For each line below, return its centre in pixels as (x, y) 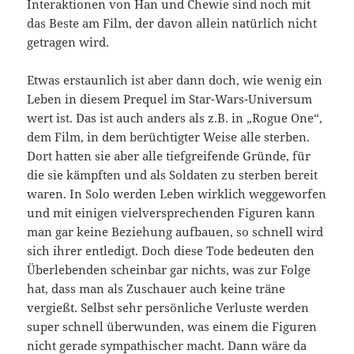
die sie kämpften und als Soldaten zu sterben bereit (173, 174)
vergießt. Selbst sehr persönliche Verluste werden (168, 307)
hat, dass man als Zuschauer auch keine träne (156, 288)
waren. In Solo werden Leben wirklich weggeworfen (177, 193)
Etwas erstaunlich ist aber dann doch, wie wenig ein (175, 79)
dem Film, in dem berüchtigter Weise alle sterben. (169, 136)
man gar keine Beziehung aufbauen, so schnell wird (175, 231)
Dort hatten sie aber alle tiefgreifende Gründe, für (169, 155)
